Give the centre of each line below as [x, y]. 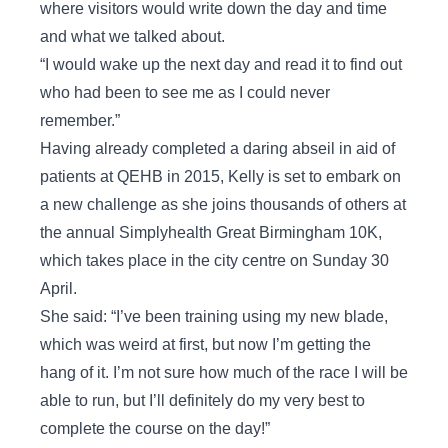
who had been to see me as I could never [185, 93]
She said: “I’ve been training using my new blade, [214, 317]
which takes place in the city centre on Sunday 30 [214, 261]
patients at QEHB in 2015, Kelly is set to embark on [220, 177]
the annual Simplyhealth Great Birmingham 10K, [211, 233]
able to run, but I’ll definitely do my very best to [202, 401]
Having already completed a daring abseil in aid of [217, 149]
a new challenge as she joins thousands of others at [223, 205]
